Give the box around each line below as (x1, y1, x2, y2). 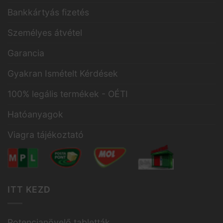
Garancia (7, 48, 44, 59)
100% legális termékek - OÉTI (7, 89, 128, 100)
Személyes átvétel (7, 27, 82, 38)
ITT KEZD (7, 184, 51, 195)
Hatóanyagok (7, 109, 63, 120)
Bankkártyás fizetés (7, 7, 89, 18)
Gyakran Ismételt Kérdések (7, 68, 118, 79)
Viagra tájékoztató (7, 129, 84, 140)
